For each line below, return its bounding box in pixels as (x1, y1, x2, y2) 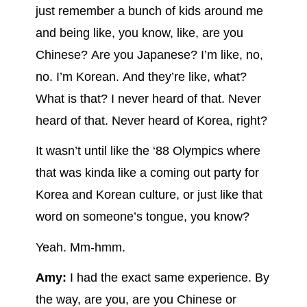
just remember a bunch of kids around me (35, 3, 263, 18)
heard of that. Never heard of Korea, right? (35, 113, 271, 127)
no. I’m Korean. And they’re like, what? (35, 69, 247, 84)
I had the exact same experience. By (66, 271, 269, 285)
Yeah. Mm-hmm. (35, 240, 129, 254)
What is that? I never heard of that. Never (35, 91, 261, 106)
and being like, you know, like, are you (35, 25, 243, 40)
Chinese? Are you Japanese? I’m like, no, (35, 47, 263, 62)
